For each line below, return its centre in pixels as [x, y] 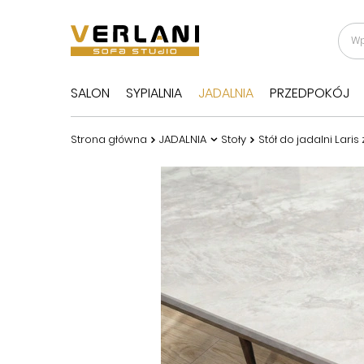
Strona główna [109, 139]
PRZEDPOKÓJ [310, 93]
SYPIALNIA [154, 93]
